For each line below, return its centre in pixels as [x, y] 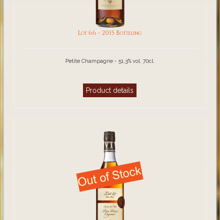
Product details [110, 91]
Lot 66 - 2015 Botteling [110, 33]
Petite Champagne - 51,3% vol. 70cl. [110, 61]
